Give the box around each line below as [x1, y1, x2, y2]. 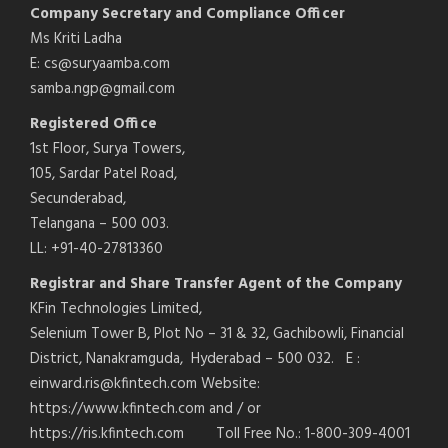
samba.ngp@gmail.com [30, 77, 175, 102]
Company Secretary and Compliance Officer [30, 2, 345, 27]
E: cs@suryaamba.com [30, 52, 170, 77]
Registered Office [30, 112, 157, 137]
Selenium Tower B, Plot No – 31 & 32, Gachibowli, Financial [30, 322, 404, 347]
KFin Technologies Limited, [30, 297, 202, 322]
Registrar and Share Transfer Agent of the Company [30, 272, 402, 297]
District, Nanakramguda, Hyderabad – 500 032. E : [30, 347, 360, 372]
